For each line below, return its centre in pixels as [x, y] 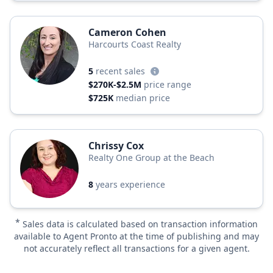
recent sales [120, 71]
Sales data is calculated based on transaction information [140, 224]
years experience [130, 184]
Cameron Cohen [127, 32]
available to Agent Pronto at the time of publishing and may [136, 236]
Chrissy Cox [116, 146]
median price [143, 98]
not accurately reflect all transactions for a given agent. [136, 248]
